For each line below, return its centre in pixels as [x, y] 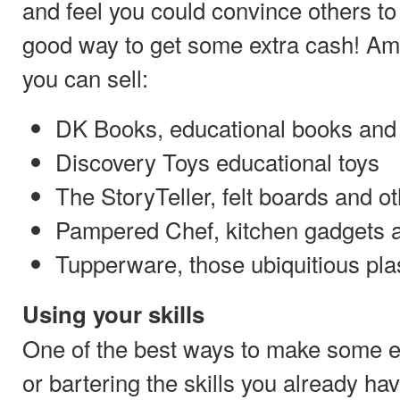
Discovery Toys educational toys [218, 162]
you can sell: [85, 78]
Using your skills [113, 313]
